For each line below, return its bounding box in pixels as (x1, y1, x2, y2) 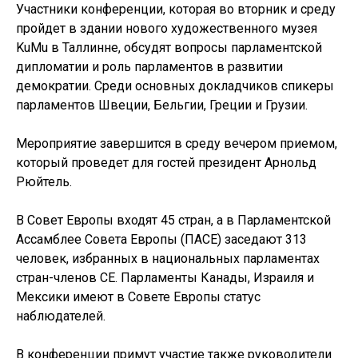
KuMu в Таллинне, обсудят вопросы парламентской (16, 40, 322, 55)
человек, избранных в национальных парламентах (16, 251, 320, 266)
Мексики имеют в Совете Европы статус (16, 289, 261, 304)
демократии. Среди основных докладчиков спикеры (16, 78, 334, 93)
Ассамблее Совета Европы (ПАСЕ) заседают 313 (16, 232, 307, 247)
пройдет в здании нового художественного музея (16, 21, 317, 36)
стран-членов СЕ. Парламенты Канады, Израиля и (16, 270, 314, 285)
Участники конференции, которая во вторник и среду (16, 2, 336, 17)
